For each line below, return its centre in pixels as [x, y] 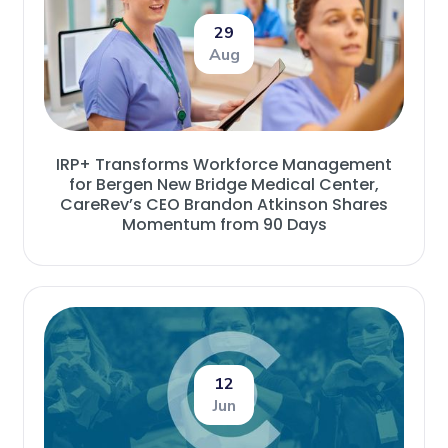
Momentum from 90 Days [224, 225]
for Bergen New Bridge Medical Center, [224, 185]
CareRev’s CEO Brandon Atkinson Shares [224, 205]
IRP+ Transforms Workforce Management [224, 165]
